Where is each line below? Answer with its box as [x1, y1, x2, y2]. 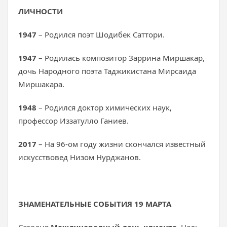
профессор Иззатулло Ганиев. [18, 116, 129, 126]
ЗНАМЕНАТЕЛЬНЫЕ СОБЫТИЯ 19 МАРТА [18, 199, 171, 209]
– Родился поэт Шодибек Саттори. [36, 29, 165, 40]
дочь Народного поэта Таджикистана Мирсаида [18, 66, 196, 76]
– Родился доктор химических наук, [36, 102, 172, 112]
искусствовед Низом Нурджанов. [18, 152, 141, 162]
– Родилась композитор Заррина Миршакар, [36, 53, 205, 63]
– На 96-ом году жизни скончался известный [39, 139, 206, 149]
